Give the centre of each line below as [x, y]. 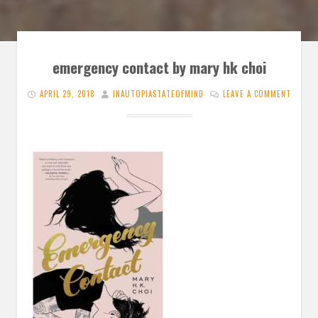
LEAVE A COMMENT [257, 93]
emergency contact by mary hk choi [159, 67]
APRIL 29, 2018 [67, 93]
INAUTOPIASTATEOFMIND [158, 93]
